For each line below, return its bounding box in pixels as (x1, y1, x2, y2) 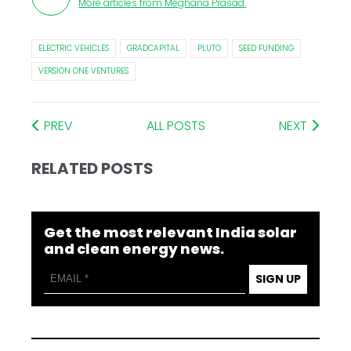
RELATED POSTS (31, 157, 154, 179)
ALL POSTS (147, 116, 205, 135)
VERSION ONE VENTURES (38, 64, 129, 77)
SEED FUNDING (239, 42, 295, 54)
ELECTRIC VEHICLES (38, 42, 110, 54)
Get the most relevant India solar (44, 222, 298, 242)
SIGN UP (255, 270, 301, 287)
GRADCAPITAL (127, 42, 180, 54)
